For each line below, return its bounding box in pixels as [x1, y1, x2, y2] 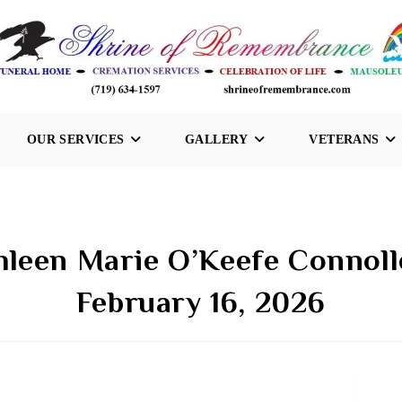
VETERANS [309, 133, 380, 146]
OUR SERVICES [26, 133, 125, 146]
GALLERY [185, 133, 249, 146]
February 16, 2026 [75, 284, 327, 319]
